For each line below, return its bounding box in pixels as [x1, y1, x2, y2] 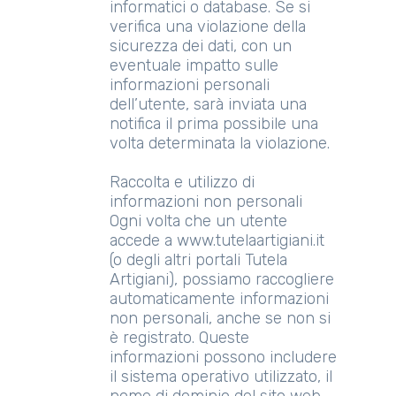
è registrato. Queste [110, 328, 249, 347]
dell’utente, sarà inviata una [110, 95, 307, 114]
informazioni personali [110, 75, 270, 95]
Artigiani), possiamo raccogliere [110, 270, 334, 289]
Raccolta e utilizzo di [110, 172, 255, 192]
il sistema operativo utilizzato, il [110, 367, 332, 386]
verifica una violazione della [110, 17, 306, 36]
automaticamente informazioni [110, 289, 329, 308]
